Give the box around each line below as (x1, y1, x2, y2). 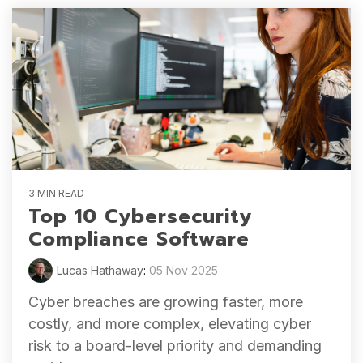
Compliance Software (28, 224, 250, 254)
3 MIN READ (28, 187, 84, 199)
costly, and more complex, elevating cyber (28, 315, 311, 332)
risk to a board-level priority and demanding (28, 337, 322, 354)
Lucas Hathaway (57, 263, 143, 277)
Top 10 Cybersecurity (28, 202, 252, 231)
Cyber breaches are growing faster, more (28, 293, 303, 310)
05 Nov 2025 (149, 263, 218, 277)
